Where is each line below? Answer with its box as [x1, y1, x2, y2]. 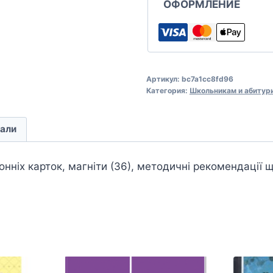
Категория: [146, 85, 190, 95]
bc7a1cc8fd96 [181, 74, 233, 83]
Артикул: [146, 74, 182, 83]
